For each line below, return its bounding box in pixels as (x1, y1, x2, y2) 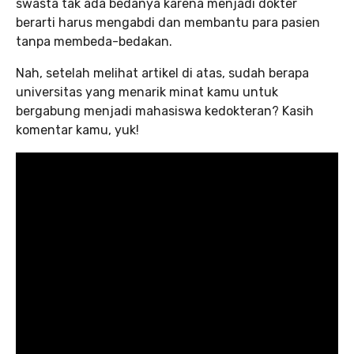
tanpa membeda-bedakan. (16, 34, 172, 50)
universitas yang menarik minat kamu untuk (16, 85, 278, 100)
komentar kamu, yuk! (16, 122, 139, 138)
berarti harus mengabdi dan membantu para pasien (16, 15, 320, 31)
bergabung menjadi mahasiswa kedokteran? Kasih (16, 104, 314, 119)
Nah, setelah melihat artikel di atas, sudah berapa (16, 66, 309, 81)
